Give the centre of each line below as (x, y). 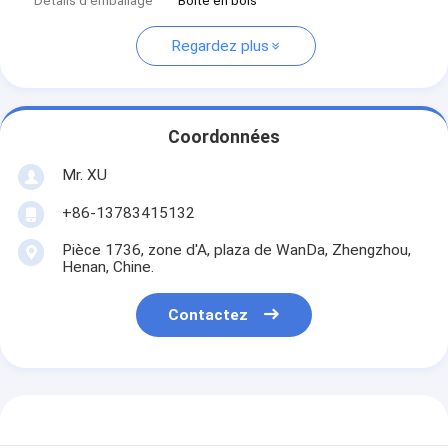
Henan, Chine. (107, 266)
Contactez (208, 315)
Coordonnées (224, 137)
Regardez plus (219, 46)
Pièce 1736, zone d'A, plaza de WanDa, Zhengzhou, (236, 249)
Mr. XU (84, 174)
